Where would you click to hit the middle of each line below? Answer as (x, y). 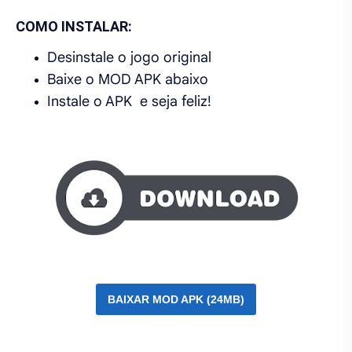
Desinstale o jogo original (129, 58)
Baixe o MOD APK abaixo (128, 80)
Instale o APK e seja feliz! (129, 102)
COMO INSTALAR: (74, 27)
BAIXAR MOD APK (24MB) (176, 300)
